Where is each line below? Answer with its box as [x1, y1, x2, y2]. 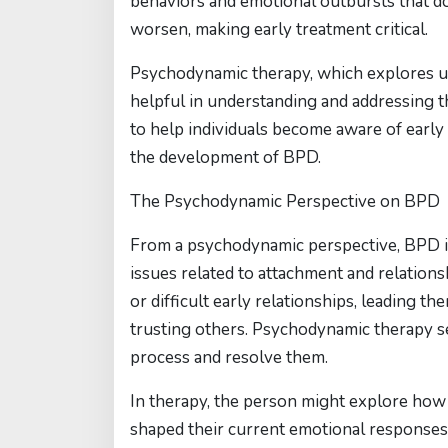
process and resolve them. [130, 346, 328, 369]
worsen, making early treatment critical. [130, 18, 428, 41]
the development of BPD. [130, 146, 321, 169]
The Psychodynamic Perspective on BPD [130, 190, 440, 213]
